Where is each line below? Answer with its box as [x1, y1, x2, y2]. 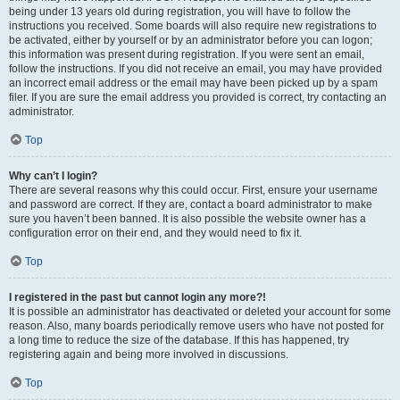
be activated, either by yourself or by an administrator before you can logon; [9, 34, 372, 46]
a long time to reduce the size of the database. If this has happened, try [9, 334, 349, 346]
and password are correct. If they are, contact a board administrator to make [9, 198, 372, 211]
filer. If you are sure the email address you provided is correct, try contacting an [9, 91, 387, 104]
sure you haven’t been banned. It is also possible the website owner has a [9, 212, 366, 225]
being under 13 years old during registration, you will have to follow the [9, 5, 351, 18]
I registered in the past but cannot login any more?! [9, 291, 266, 304]
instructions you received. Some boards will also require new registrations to [9, 20, 377, 32]
